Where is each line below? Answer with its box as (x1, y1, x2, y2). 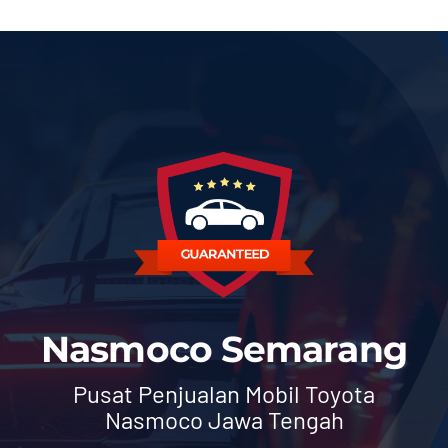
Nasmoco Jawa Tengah (104, 405, 344, 435)
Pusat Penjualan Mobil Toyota (73, 379, 375, 409)
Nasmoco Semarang (41, 327, 407, 372)
